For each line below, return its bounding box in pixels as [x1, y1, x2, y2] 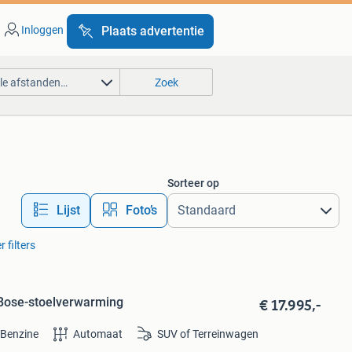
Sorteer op [167, 177, 219, 189]
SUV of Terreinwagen [157, 328, 259, 341]
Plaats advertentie [101, 24, 204, 38]
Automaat [73, 328, 123, 341]
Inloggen [20, 24, 64, 36]
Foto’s [125, 203, 157, 218]
